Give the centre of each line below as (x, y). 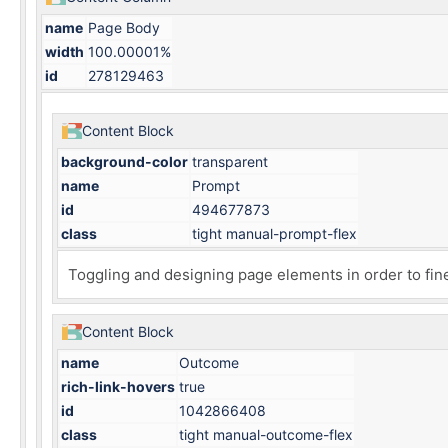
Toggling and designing (153, 274)
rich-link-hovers (118, 386)
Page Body (124, 27)
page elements (290, 274)
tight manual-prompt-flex (274, 233)
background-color (124, 161)
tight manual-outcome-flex (266, 434)
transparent (230, 161)
